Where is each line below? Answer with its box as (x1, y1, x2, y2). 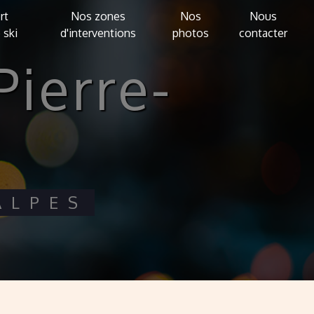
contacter (238, 26, 287, 40)
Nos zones (70, 9, 125, 23)
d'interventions (60, 26, 136, 40)
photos (172, 26, 209, 40)
